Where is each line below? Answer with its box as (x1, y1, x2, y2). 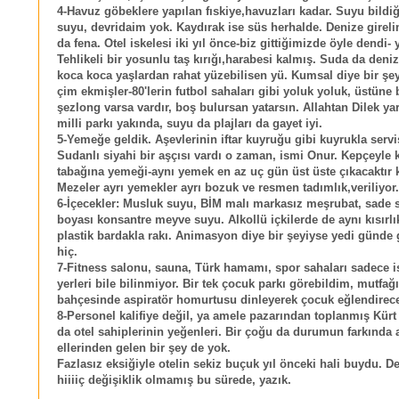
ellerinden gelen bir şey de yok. (57, 342, 231, 355)
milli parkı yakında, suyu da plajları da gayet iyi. (57, 118, 322, 131)
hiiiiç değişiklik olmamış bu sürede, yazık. (57, 374, 291, 387)
